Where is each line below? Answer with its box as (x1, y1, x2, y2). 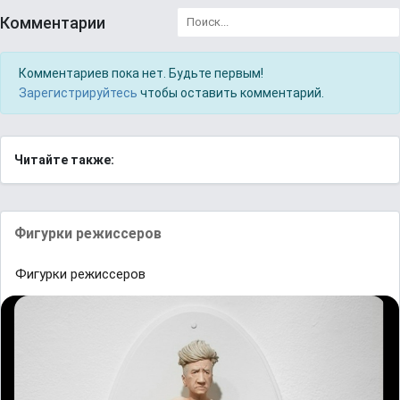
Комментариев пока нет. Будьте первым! (19, 66, 263, 80)
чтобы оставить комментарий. (137, 86, 324, 100)
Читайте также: (14, 153, 114, 167)
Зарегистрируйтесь (19, 86, 137, 100)
